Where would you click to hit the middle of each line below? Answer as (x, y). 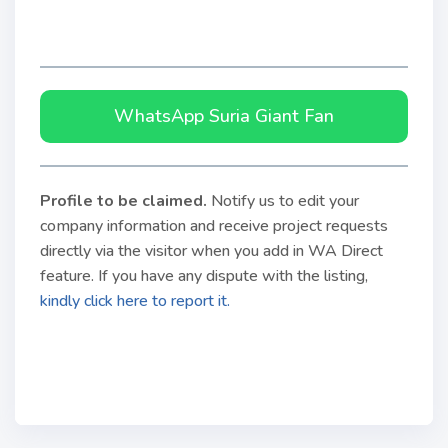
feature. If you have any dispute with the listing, (204, 276)
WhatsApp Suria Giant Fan (224, 116)
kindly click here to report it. (135, 301)
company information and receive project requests (214, 226)
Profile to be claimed (121, 201)
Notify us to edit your (285, 201)
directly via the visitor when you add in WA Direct (211, 251)
